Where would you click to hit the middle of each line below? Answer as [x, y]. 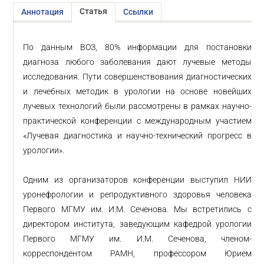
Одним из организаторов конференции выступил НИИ [137, 180]
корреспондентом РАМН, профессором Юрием [137, 253]
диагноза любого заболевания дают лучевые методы [137, 62]
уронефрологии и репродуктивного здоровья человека [137, 194]
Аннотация [43, 12]
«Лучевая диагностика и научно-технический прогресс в [137, 136]
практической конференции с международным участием [137, 121]
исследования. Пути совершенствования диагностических [137, 77]
